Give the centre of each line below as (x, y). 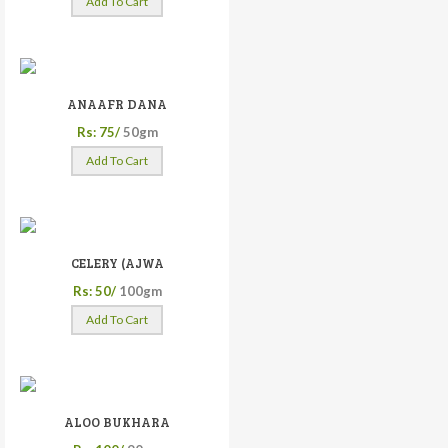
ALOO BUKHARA (117, 421)
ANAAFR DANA (117, 103)
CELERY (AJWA (117, 262)
